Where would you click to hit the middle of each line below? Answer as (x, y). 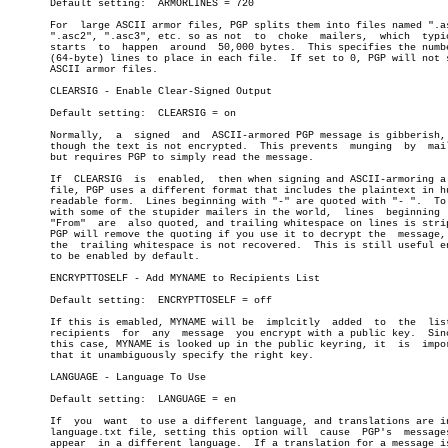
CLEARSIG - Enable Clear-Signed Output (140, 91)
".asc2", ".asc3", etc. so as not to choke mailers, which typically (125, 36)
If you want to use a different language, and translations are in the (50, 421)
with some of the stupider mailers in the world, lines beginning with (170, 212)
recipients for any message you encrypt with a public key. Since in (74, 333)
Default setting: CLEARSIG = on (77, 113)
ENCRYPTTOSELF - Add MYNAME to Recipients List (164, 278)
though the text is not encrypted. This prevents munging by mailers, (173, 146)
